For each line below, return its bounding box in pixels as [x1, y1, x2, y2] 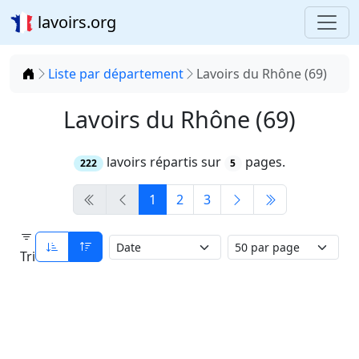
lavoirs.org [34, 11, 116, 33]
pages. [242, 153, 286, 171]
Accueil [34, 64, 77, 82]
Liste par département [48, 65, 184, 83]
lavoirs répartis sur [103, 153, 224, 171]
